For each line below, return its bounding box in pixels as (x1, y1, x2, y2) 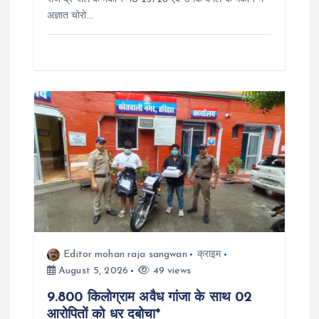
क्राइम (197, 249, 221, 260)
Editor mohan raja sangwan (63, 249, 187, 260)
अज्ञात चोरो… (46, 11, 93, 22)
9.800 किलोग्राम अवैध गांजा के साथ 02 (46, 290, 253, 305)
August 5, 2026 (55, 265, 129, 276)
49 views (150, 265, 192, 276)
